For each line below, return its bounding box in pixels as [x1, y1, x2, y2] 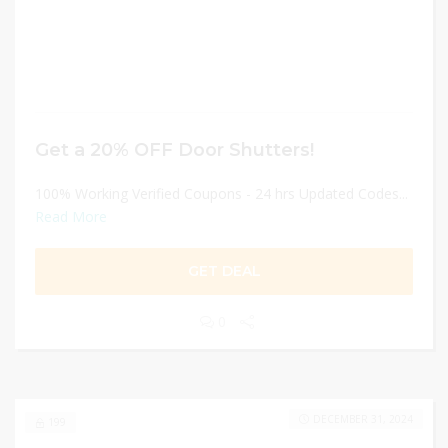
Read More [35, 207, 107, 226]
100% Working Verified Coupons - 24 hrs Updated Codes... [35, 184, 408, 203]
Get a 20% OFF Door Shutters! [35, 139, 314, 160]
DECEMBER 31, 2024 [313, 412, 413, 426]
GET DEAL [187, 262, 261, 280]
